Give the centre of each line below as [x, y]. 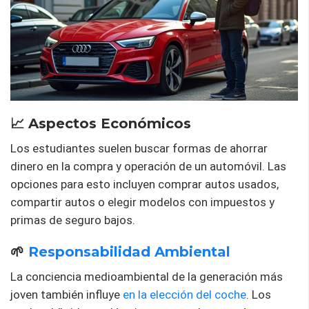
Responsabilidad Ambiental [129, 251]
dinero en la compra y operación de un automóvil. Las [148, 166]
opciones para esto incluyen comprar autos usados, [144, 184]
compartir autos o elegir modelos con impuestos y [142, 202]
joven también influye [67, 294]
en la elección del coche [185, 294]
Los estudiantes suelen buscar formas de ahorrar [139, 148]
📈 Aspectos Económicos [101, 123]
